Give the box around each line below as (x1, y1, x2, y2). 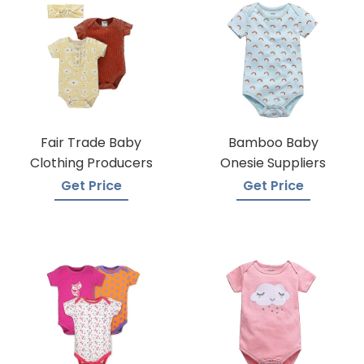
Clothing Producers (29, 154, 153, 172)
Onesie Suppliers (220, 154, 326, 172)
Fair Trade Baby (41, 133, 141, 152)
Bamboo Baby (227, 133, 318, 152)
